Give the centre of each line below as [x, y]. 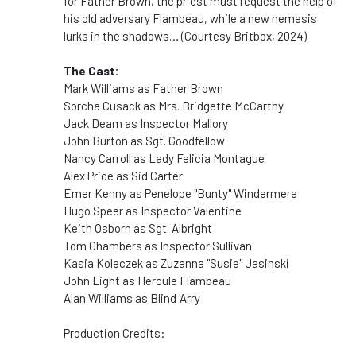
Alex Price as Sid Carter [123, 176]
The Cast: [91, 71]
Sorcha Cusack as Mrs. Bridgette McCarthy [174, 106]
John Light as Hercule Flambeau [147, 281]
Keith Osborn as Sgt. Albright [138, 228]
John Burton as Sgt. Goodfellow [144, 141]
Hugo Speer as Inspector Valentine [154, 211]
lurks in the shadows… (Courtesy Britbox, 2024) [185, 36]
